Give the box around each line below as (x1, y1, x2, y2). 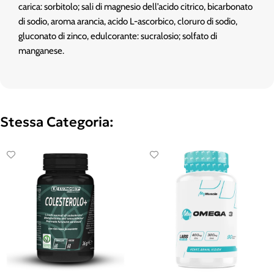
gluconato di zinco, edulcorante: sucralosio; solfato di (18, 31, 217, 42)
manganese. (18, 45, 64, 56)
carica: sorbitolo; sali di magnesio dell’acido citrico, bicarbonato (18, 1, 253, 12)
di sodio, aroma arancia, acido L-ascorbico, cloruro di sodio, (18, 16, 237, 27)
